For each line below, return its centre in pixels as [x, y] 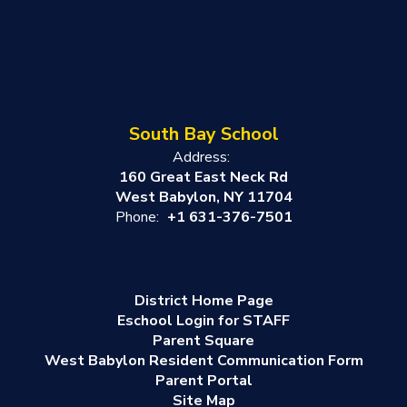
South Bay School [203, 134]
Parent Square [203, 340]
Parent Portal [203, 380]
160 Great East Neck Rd [203, 177]
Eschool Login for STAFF [203, 320]
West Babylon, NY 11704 [203, 197]
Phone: [137, 217]
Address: [201, 157]
